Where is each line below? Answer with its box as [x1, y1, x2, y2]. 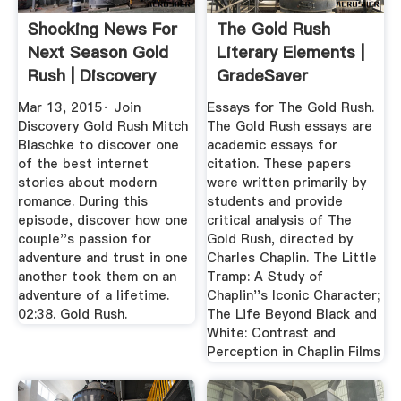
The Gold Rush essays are [207, 116, 373, 135]
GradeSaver [217, 64, 309, 88]
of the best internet [17, 154, 149, 173]
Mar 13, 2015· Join [17, 98, 141, 116]
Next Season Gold [27, 41, 168, 64]
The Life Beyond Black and [207, 304, 378, 323]
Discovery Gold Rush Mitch [17, 116, 188, 135]
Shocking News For [27, 18, 177, 41]
